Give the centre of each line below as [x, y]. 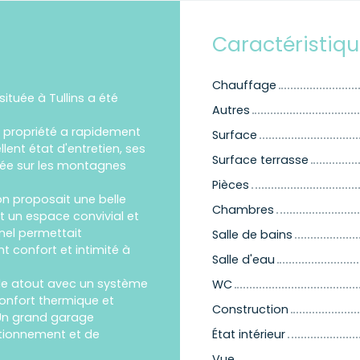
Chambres [243, 210]
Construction [250, 310]
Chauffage [244, 86]
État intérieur [249, 335]
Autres [231, 110]
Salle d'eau [243, 260]
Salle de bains [252, 235]
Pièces [231, 185]
